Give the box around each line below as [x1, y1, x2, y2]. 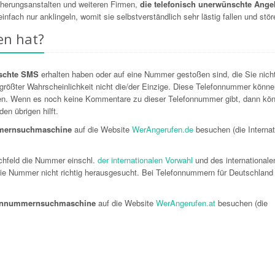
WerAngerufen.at [156, 197, 215, 209]
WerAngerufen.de [132, 123, 193, 135]
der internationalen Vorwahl [98, 154, 193, 166]
